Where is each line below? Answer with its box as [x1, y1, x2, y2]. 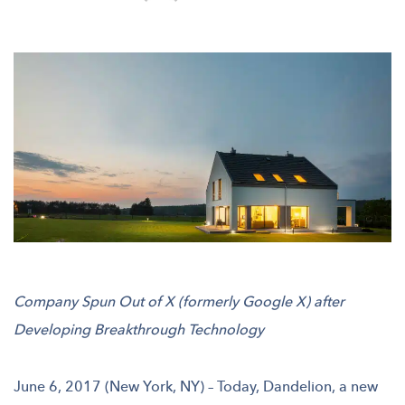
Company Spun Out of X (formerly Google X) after [14, 289, 344, 314]
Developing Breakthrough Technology [14, 317, 264, 342]
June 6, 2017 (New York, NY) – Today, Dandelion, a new [14, 374, 378, 399]
